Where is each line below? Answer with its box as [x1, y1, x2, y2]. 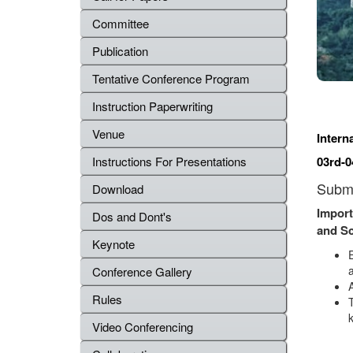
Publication [92, 43, 148, 59]
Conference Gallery [92, 263, 192, 280]
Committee [92, 15, 149, 32]
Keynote [92, 236, 135, 252]
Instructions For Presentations [92, 153, 247, 169]
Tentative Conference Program [92, 70, 250, 87]
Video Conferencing [92, 318, 196, 335]
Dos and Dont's [92, 208, 172, 225]
